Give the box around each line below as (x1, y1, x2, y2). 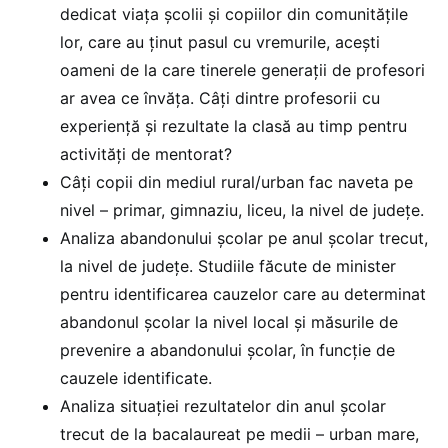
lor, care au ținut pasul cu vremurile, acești (60, 31, 380, 52)
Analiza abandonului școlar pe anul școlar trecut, (60, 227, 428, 248)
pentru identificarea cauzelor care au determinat (60, 283, 426, 304)
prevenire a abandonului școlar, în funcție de (60, 339, 395, 360)
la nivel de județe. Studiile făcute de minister (60, 255, 396, 276)
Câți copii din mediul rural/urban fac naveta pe (60, 171, 413, 192)
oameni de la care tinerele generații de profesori (60, 59, 425, 80)
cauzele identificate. (60, 367, 212, 388)
